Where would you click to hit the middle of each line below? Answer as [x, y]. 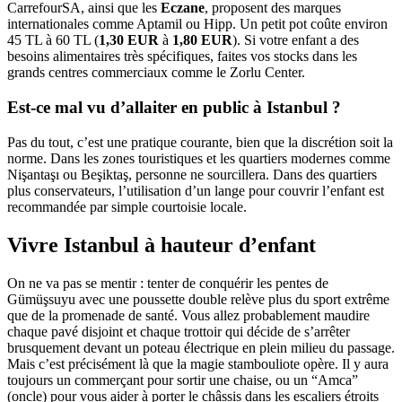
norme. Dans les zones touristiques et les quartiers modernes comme [199, 158]
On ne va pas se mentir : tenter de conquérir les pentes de [168, 283]
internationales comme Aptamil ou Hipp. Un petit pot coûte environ [197, 24]
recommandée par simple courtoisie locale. [127, 206]
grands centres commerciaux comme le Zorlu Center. [156, 73]
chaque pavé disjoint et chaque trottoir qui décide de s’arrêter [179, 331]
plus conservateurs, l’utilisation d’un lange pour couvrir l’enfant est [196, 190]
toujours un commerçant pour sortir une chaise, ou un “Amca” [183, 380]
